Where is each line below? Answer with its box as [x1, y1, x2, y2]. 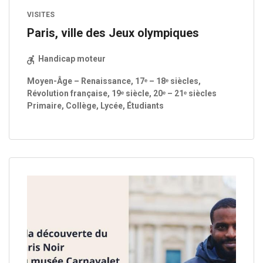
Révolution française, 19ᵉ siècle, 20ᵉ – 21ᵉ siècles [27, 89, 217, 99]
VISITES [27, 11, 55, 19]
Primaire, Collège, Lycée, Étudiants [27, 101, 164, 111]
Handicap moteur [36, 54, 106, 64]
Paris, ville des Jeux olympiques [27, 26, 199, 41]
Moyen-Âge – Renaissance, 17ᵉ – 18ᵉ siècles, [27, 76, 201, 86]
